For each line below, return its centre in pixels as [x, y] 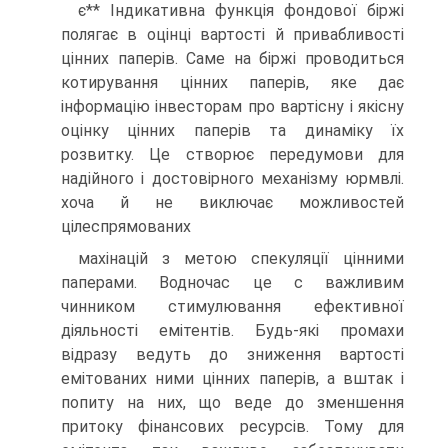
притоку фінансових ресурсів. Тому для [232, 426]
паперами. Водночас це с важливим [232, 282]
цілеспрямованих [126, 226]
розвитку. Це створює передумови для [232, 154]
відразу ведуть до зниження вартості [232, 354]
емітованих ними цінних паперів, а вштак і [232, 378]
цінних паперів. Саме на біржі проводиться [232, 58]
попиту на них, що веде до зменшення [232, 402]
